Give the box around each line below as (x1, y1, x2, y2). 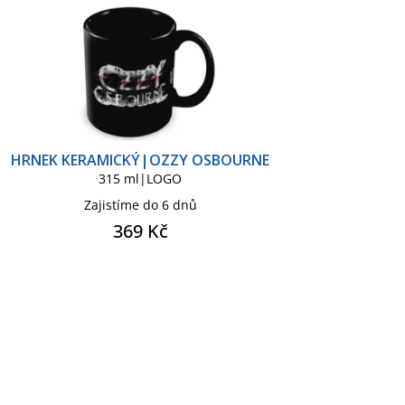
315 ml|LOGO (99, 169, 183, 187)
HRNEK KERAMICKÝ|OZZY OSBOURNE (11, 149, 270, 170)
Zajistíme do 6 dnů (83, 195, 197, 213)
